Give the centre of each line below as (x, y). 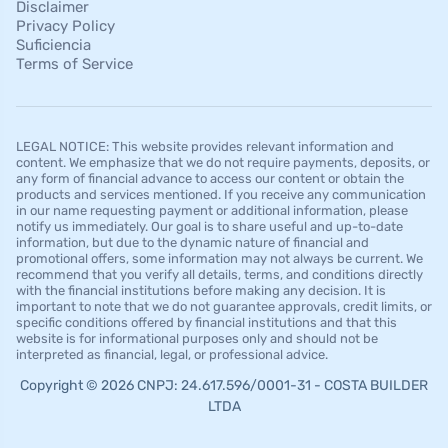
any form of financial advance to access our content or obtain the (210, 178)
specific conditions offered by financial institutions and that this (206, 322)
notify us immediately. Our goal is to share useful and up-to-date (209, 226)
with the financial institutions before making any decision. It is (201, 290)
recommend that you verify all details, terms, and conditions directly (219, 274)
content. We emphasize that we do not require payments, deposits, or (223, 162)
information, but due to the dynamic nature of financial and (192, 242)
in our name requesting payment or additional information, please (212, 210)
